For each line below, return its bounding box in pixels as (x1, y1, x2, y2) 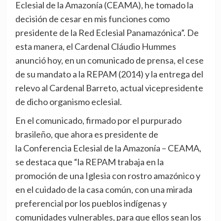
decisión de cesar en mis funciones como (15, 13, 170, 25)
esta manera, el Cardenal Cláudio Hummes (15, 41, 176, 52)
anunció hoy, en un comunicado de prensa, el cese (15, 55, 204, 66)
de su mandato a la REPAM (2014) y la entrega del (15, 69, 203, 80)
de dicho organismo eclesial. (15, 96, 122, 108)
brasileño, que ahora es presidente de (15, 129, 158, 140)
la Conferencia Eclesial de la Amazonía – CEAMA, (15, 143, 201, 154)
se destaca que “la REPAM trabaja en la (15, 156, 164, 168)
